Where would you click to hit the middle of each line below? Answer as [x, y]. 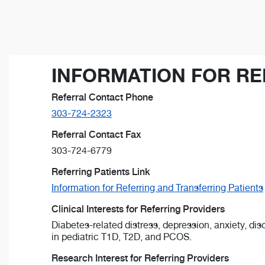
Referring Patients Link [101, 172]
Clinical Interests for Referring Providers [138, 209]
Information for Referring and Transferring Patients [157, 188]
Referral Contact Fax [96, 135]
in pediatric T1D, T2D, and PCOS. [122, 237]
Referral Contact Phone [102, 98]
